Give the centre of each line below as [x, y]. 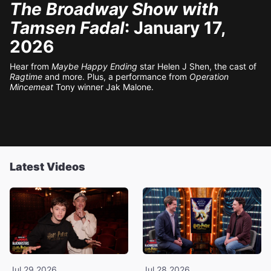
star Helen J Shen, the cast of [197, 66]
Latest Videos [47, 167]
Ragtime [27, 77]
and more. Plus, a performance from [117, 77]
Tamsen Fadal [67, 28]
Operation [209, 77]
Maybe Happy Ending [94, 66]
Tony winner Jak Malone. [103, 87]
